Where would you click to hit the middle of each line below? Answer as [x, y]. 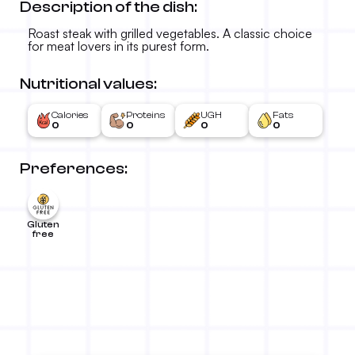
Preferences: [74, 168]
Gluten [43, 224]
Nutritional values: [88, 84]
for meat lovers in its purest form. [118, 46]
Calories [70, 115]
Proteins [145, 115]
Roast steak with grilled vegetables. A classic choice [170, 33]
